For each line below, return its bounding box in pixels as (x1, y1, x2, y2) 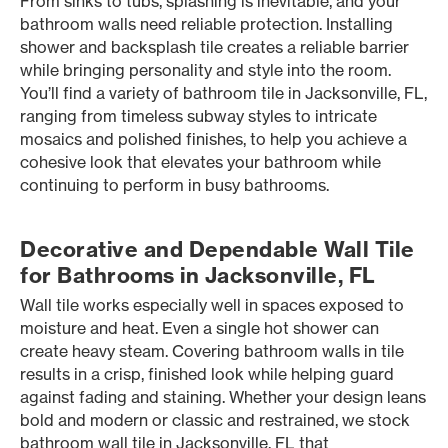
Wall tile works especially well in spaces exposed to (20, 295, 404, 315)
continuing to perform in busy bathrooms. (20, 175, 329, 195)
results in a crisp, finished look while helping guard (20, 364, 394, 384)
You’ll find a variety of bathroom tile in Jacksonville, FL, (20, 83, 427, 103)
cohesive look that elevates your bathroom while (20, 152, 381, 172)
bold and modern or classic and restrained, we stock (20, 410, 410, 430)
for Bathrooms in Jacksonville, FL (20, 262, 376, 289)
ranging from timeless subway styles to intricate (20, 106, 377, 126)
